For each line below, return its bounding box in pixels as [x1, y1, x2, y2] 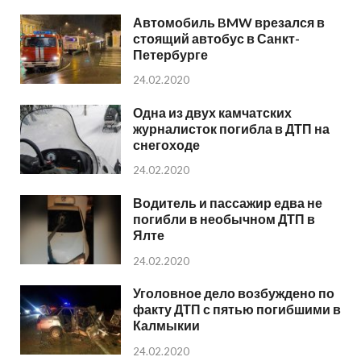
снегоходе [133, 136, 200, 152]
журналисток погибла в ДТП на [133, 120, 330, 136]
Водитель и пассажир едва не [133, 194, 322, 210]
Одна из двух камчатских [133, 104, 292, 120]
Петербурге [133, 46, 208, 62]
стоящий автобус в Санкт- [133, 30, 300, 46]
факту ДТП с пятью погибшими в [133, 301, 341, 317]
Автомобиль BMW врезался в [133, 14, 325, 30]
